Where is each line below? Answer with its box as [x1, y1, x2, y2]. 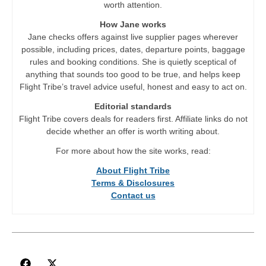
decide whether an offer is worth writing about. [46, 126, 220, 136]
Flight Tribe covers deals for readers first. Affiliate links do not [18, 113, 248, 123]
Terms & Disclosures [91, 178, 175, 188]
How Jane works [100, 19, 166, 29]
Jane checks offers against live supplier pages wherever [28, 31, 238, 42]
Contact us [110, 190, 156, 200]
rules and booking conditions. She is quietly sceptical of [30, 56, 236, 66]
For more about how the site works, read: [55, 145, 211, 156]
